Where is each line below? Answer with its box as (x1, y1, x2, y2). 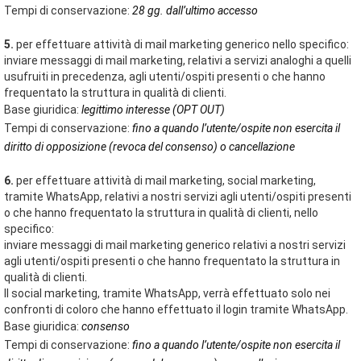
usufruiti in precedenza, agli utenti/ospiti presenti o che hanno (4, 70, 326, 83)
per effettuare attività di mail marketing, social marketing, (14, 174, 316, 187)
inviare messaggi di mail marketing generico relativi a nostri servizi (4, 239, 346, 251)
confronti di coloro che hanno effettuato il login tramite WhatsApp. (4, 303, 348, 316)
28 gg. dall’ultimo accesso (132, 4, 258, 17)
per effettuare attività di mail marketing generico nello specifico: (14, 38, 349, 51)
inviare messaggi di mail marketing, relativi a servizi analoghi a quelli (4, 54, 351, 67)
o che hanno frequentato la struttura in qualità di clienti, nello (4, 206, 318, 219)
